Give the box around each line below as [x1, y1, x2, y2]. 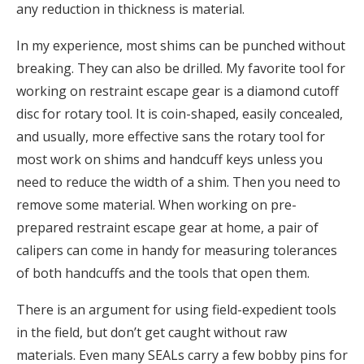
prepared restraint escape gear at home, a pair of [16, 218, 318, 236]
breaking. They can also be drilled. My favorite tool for [16, 58, 345, 77]
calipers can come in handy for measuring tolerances [16, 240, 337, 259]
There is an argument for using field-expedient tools [16, 300, 336, 318]
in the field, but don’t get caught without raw [16, 323, 287, 341]
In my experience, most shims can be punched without [16, 36, 345, 54]
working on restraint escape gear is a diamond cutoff [16, 81, 339, 100]
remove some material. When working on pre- [16, 195, 297, 214]
